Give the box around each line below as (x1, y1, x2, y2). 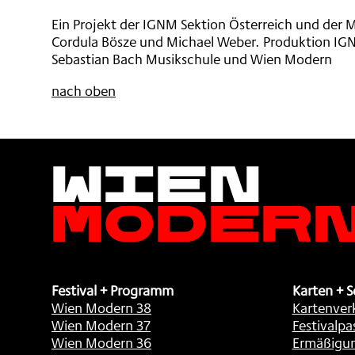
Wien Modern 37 (52, 315, 151, 336)
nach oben (52, 80, 116, 101)
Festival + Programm (52, 280, 174, 301)
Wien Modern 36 (52, 332, 151, 353)
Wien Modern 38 (52, 297, 151, 319)
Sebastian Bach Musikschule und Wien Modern (52, 48, 332, 70)
